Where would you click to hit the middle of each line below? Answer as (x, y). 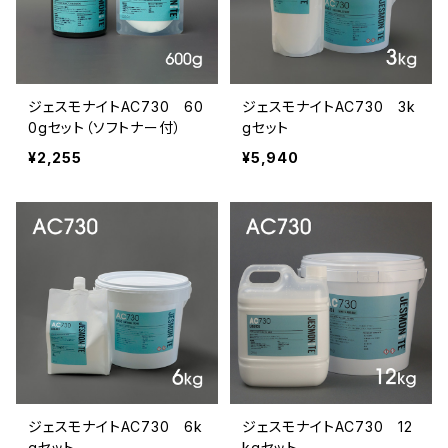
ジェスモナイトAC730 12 (327, 426)
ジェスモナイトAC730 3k (329, 106)
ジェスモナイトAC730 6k (115, 426)
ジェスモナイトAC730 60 (116, 106)
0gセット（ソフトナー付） (105, 127)
